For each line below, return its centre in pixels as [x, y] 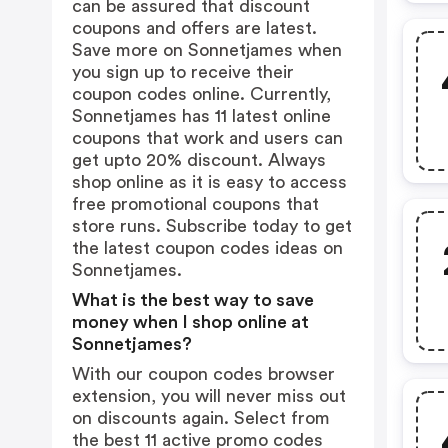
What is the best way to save [193, 300]
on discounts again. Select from [201, 418]
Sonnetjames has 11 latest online [201, 116]
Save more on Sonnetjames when [207, 50]
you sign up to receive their [183, 72]
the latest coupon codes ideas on [207, 248]
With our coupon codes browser [203, 374]
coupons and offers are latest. [194, 28]
